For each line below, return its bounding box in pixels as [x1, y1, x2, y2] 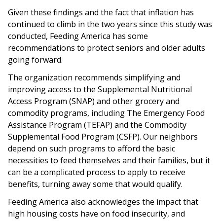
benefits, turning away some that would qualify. [8, 178, 184, 189]
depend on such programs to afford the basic [8, 143, 175, 154]
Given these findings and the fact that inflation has [8, 6, 194, 18]
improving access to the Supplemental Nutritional [8, 83, 192, 95]
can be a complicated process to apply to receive [8, 166, 185, 178]
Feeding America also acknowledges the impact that [8, 196, 198, 207]
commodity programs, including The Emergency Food [8, 107, 205, 118]
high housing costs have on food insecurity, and [8, 208, 185, 219]
